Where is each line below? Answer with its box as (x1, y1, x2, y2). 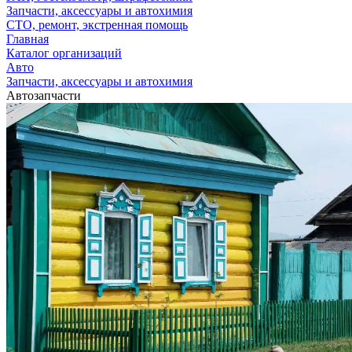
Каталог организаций (6, 46, 122, 60)
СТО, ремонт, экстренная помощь (6, 18, 188, 31)
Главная (6, 32, 49, 46)
